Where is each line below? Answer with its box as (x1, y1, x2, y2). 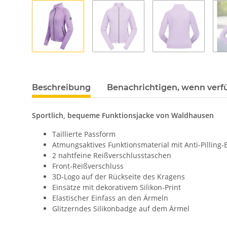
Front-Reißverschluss (52, 161, 126, 171)
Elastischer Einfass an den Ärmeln (52, 193, 170, 203)
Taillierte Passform (52, 129, 116, 139)
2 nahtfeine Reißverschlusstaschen (52, 150, 173, 161)
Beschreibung (32, 83, 91, 93)
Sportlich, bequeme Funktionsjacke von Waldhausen (32, 110, 214, 121)
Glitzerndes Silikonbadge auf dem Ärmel (52, 204, 190, 214)
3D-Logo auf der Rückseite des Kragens (52, 172, 185, 182)
